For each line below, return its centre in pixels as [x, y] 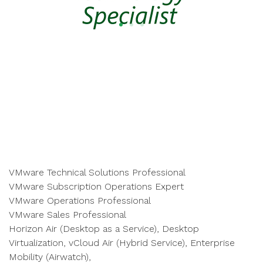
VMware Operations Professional [80, 200]
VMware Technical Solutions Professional [97, 172]
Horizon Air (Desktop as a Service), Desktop [104, 229]
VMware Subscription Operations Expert [96, 186]
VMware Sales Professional [68, 215]
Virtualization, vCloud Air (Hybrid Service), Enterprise [122, 243]
